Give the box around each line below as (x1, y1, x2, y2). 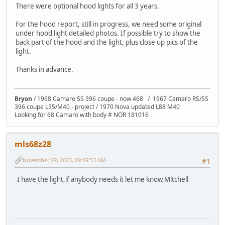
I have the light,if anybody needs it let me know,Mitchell (16, 174, 188, 184)
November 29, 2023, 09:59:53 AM (23, 156, 106, 164)
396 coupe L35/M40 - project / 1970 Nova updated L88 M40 (15, 102, 180, 111)
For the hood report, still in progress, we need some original (16, 19, 201, 29)
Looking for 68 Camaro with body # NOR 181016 (15, 110, 149, 120)
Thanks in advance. (16, 64, 73, 74)
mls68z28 (15, 139, 51, 150)
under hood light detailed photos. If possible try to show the (16, 28, 200, 38)
